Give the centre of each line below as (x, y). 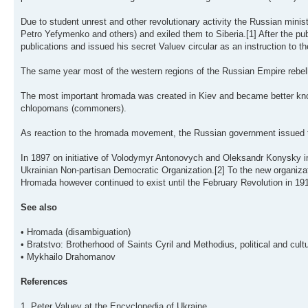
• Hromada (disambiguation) (76, 232)
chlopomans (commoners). (74, 109)
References (44, 282)
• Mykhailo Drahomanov (68, 257)
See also (39, 208)
